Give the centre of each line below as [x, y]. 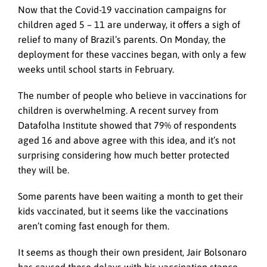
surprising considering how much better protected [124, 155]
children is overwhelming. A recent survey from [118, 110]
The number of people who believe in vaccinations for [132, 95]
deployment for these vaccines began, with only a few [132, 54]
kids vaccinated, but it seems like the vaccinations [123, 211]
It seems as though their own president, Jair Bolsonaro [132, 252]
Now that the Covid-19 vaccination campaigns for [122, 9]
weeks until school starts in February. [97, 69]
